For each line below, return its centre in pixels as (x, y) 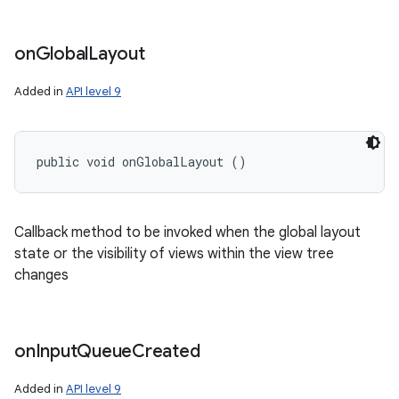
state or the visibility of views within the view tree (174, 254)
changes (41, 275)
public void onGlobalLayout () (142, 162)
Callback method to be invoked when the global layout (187, 232)
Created (166, 351)
